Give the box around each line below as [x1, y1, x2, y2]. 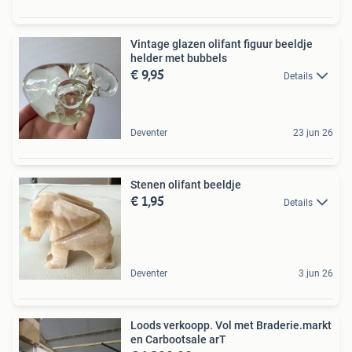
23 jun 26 [293, 127, 333, 138]
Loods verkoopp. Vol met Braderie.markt [130, 319, 332, 332]
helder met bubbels [130, 52, 227, 64]
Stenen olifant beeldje [130, 178, 241, 191]
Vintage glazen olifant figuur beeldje [130, 38, 313, 50]
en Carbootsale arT [130, 333, 226, 346]
